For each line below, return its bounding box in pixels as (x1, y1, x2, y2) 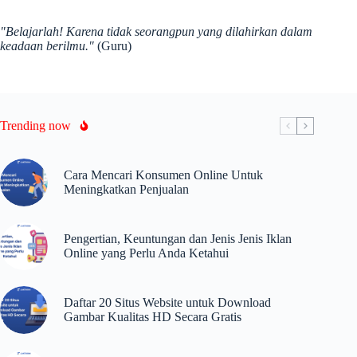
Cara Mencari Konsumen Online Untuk (64, 167, 263, 182)
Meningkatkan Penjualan (64, 182, 189, 196)
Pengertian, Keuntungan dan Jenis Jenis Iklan (64, 231, 292, 245)
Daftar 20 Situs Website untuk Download (64, 295, 271, 309)
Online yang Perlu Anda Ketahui (64, 245, 229, 260)
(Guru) (94, 38, 131, 53)
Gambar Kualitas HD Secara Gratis (64, 309, 241, 324)
